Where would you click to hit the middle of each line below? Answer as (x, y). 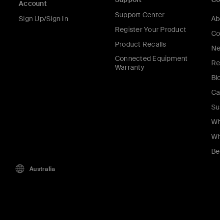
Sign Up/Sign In (43, 19)
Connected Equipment (151, 59)
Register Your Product (150, 30)
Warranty (129, 68)
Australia (42, 169)
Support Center (140, 15)
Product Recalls (140, 44)
